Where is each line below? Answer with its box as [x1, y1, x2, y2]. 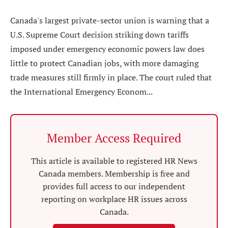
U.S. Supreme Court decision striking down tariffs [10, 29, 189, 40]
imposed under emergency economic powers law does [10, 43, 205, 54]
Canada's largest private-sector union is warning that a [10, 15, 209, 26]
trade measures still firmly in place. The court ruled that [10, 72, 212, 83]
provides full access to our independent [43, 181, 185, 192]
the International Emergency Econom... [10, 86, 153, 97]
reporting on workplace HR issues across [41, 193, 187, 205]
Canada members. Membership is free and [38, 168, 190, 179]
